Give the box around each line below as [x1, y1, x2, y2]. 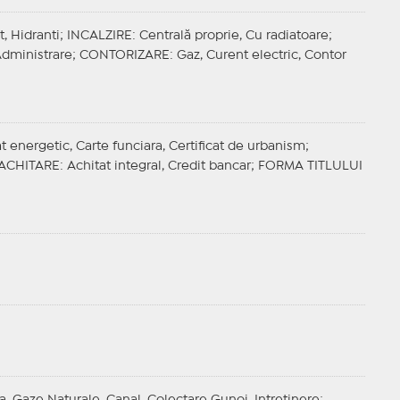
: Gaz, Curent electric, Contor [169, 50, 346, 62]
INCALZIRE [66, 30, 132, 42]
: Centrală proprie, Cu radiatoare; [131, 30, 332, 42]
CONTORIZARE [79, 50, 170, 62]
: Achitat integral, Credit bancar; [59, 161, 258, 172]
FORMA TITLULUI [257, 161, 362, 172]
